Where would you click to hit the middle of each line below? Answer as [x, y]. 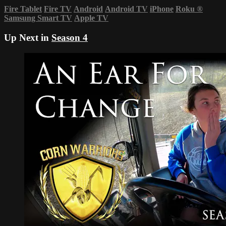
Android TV [126, 9]
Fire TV [58, 9]
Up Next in [28, 38]
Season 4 [70, 38]
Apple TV [91, 18]
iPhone [162, 9]
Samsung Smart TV [38, 18]
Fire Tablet [23, 9]
